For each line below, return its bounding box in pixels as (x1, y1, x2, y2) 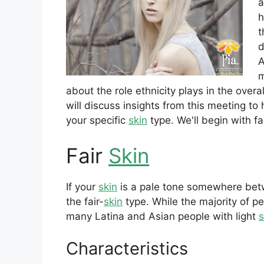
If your (66, 180, 98, 193)
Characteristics (66, 238, 188, 259)
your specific (66, 114, 128, 127)
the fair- (66, 195, 104, 207)
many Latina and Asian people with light (66, 210, 259, 222)
